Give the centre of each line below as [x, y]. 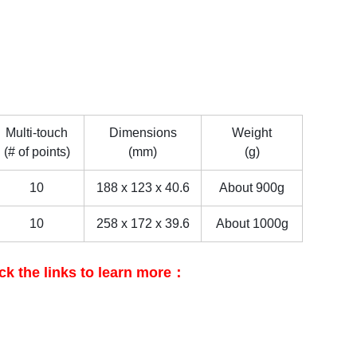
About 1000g [252, 224]
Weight [252, 133]
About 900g [252, 188]
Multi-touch [37, 133]
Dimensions [143, 133]
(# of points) [37, 152]
